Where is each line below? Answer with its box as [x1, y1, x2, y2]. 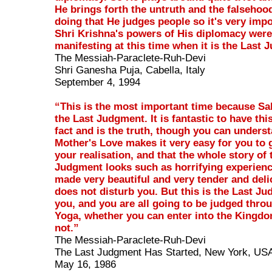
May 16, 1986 [55, 259, 117, 271]
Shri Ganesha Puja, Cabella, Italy [55, 64, 206, 76]
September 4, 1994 [55, 76, 141, 89]
